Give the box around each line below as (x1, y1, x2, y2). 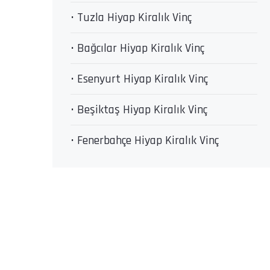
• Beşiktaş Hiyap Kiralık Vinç (71, 102, 207, 118)
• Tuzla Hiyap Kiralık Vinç (71, 10, 192, 25)
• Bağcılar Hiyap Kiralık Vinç (71, 40, 204, 56)
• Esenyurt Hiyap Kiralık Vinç (71, 71, 208, 87)
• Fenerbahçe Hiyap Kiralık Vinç (71, 133, 219, 148)
